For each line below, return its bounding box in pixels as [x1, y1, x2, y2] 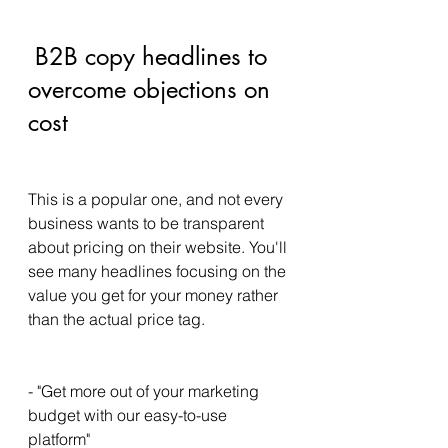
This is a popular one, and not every [28, 189, 287, 209]
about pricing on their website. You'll [28, 237, 291, 257]
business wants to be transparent [28, 213, 268, 233]
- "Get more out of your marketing [28, 381, 263, 401]
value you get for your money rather [28, 285, 282, 305]
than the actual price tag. [28, 309, 209, 329]
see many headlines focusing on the [28, 261, 290, 281]
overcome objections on [28, 74, 277, 105]
